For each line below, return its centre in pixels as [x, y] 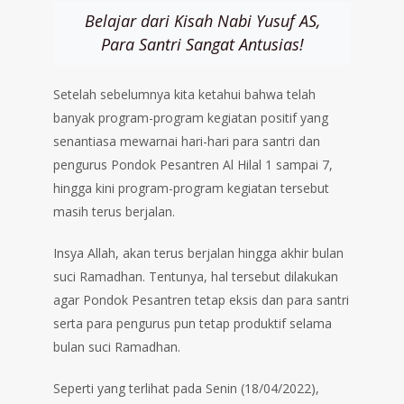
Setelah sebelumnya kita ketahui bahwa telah [184, 95]
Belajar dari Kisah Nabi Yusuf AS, [202, 21]
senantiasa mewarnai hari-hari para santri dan [187, 142]
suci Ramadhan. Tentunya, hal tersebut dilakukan [196, 277]
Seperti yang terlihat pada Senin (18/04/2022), [186, 389]
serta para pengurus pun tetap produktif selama [193, 324]
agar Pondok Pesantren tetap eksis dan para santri [201, 300]
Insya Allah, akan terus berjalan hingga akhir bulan [198, 253]
